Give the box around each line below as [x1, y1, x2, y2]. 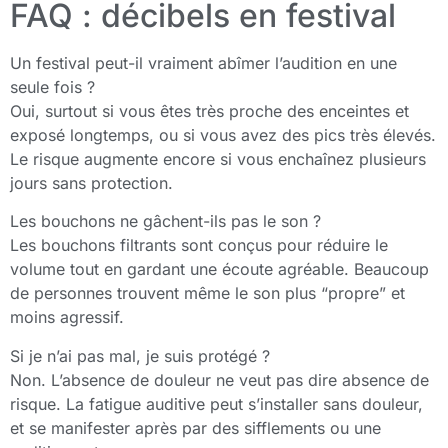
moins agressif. [10, 307, 124, 328]
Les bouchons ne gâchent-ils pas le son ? [10, 211, 321, 232]
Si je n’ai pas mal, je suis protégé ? [10, 345, 270, 366]
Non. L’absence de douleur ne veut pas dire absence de [10, 369, 429, 390]
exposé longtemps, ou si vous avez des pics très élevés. [10, 124, 436, 145]
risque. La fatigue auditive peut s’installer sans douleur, [10, 393, 423, 414]
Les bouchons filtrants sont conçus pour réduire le [10, 235, 388, 256]
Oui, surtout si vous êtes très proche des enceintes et [10, 100, 409, 121]
